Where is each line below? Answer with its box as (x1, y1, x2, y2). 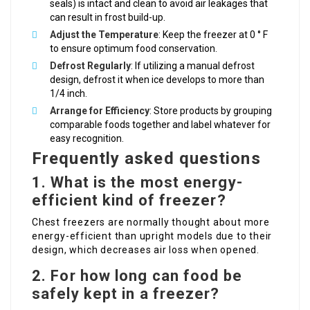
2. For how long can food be (32, 267, 242, 285)
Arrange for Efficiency (50, 105, 149, 117)
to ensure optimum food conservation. (50, 43, 217, 55)
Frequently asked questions (32, 149, 261, 169)
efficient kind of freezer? (32, 192, 226, 210)
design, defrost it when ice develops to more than (50, 74, 264, 86)
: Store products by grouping (149, 105, 272, 117)
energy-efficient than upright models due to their (32, 230, 273, 242)
